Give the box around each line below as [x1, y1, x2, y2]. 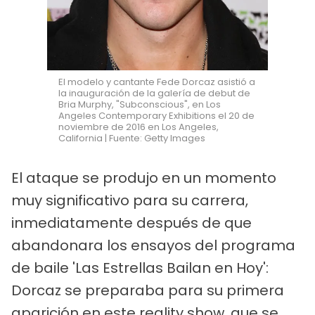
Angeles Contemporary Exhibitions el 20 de [58, 109, 255, 123]
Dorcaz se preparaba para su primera [11, 281, 284, 301]
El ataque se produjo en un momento [11, 168, 276, 188]
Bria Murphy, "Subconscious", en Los [58, 98, 221, 112]
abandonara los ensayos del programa [11, 236, 295, 256]
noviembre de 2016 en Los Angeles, [58, 120, 219, 134]
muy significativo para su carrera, [11, 191, 248, 211]
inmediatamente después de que [11, 213, 252, 233]
